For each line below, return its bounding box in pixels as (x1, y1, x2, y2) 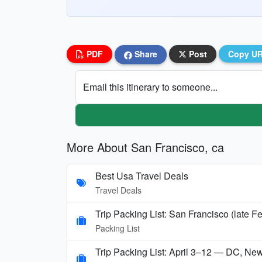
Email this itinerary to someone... (83, 80, 218, 94)
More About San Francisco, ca (67, 138, 224, 156)
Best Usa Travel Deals (95, 168, 188, 182)
